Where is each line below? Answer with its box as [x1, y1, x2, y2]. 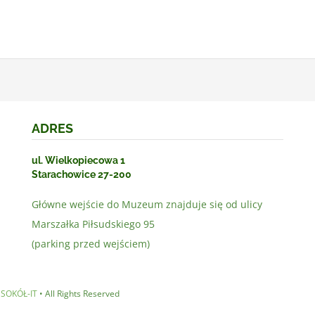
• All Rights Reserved [37, 287, 120, 300]
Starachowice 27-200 [31, 168, 131, 180]
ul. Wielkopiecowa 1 [31, 154, 125, 166]
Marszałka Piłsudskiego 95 [31, 217, 155, 231]
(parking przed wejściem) [31, 236, 150, 250]
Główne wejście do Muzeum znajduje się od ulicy [31, 197, 262, 211]
